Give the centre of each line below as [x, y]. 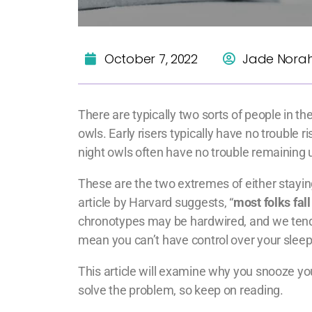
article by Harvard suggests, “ [156, 203]
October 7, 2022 [151, 58]
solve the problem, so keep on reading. [181, 290]
